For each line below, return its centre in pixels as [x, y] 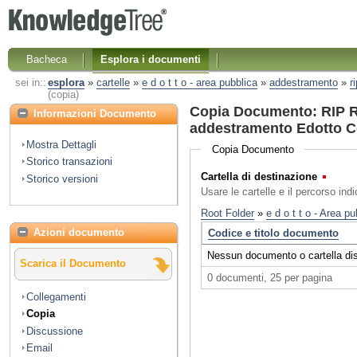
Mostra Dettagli [61, 144]
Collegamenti [56, 296]
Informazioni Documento [95, 113]
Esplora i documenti [151, 59]
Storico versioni [62, 178]
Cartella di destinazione [259, 177]
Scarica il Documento [73, 264]
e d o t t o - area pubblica [199, 83]
